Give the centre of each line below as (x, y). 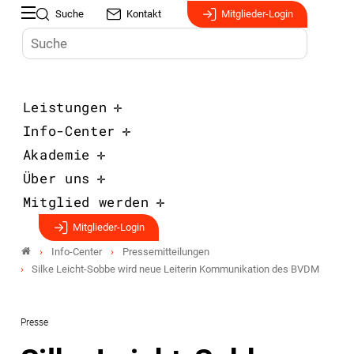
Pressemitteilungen (166, 251)
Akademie (56, 154)
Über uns (56, 178)
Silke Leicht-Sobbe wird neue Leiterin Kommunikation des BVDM (175, 269)
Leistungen (65, 107)
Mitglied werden (86, 202)
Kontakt (144, 14)
